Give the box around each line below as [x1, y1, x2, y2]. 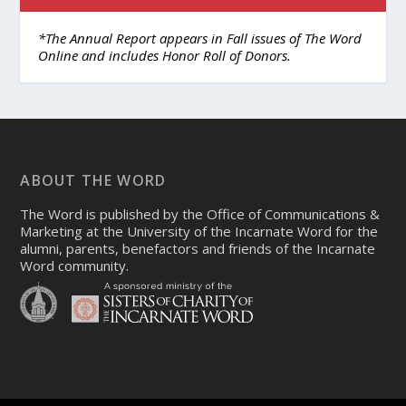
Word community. [20, 256, 130, 275]
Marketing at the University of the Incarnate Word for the [20, 222, 379, 241]
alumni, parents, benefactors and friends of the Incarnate [20, 239, 376, 258]
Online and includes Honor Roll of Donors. [38, 46, 292, 65]
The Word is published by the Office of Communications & [20, 205, 381, 224]
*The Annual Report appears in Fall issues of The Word [38, 29, 362, 48]
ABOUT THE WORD [20, 170, 167, 191]
